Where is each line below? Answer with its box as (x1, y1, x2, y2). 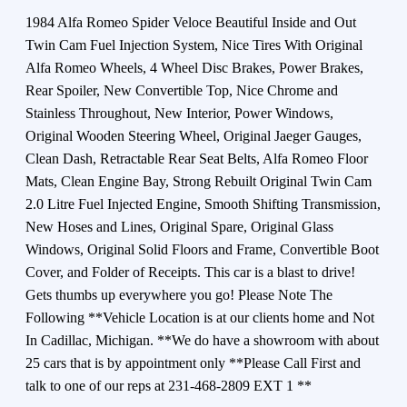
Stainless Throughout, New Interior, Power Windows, (25, 104, 333, 121)
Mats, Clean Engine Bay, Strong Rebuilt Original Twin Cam (25, 173, 372, 189)
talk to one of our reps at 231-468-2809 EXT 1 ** (25, 377, 312, 393)
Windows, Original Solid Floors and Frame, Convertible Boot (25, 241, 379, 257)
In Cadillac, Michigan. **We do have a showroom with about (25, 332, 379, 348)
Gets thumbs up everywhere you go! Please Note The (25, 286, 333, 303)
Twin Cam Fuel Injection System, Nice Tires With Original (25, 36, 362, 53)
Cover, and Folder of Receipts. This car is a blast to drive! (25, 263, 355, 280)
